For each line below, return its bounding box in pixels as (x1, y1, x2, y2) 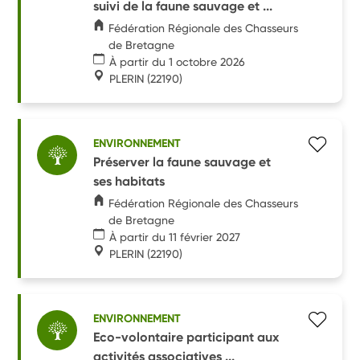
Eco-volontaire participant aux (93, 329, 280, 345)
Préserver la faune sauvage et (93, 153, 272, 170)
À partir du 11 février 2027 (109, 230, 241, 243)
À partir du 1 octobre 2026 (109, 55, 246, 68)
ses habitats (93, 173, 166, 189)
